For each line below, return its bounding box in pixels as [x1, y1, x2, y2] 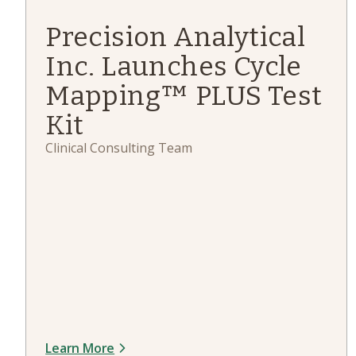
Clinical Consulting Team [45, 139, 193, 157]
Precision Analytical [45, 21, 306, 53]
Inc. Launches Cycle [45, 50, 302, 83]
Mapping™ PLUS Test [45, 79, 323, 112]
